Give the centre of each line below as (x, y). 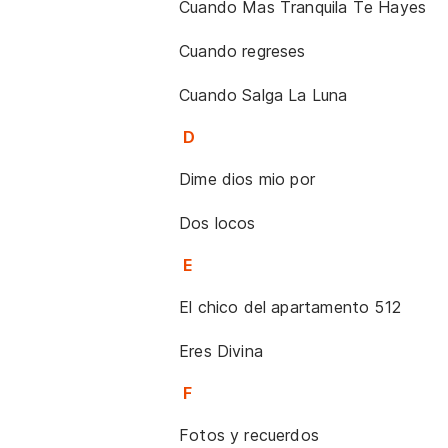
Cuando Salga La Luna (263, 95)
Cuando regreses (242, 51)
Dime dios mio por (247, 179)
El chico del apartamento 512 (290, 307)
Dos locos (217, 223)
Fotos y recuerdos (249, 435)
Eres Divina (221, 351)
